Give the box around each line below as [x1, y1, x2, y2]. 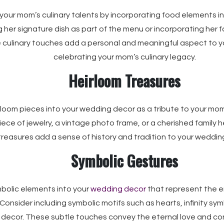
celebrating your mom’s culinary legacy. [53, 53, 196, 61]
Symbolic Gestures [71, 149, 178, 172]
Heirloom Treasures [68, 69, 180, 92]
